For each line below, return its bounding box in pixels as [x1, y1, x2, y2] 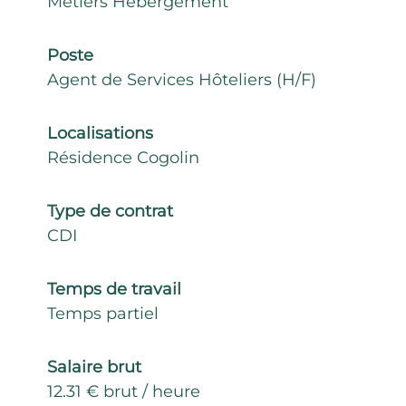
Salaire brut [47, 357, 141, 377]
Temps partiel [47, 304, 159, 324]
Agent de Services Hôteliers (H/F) [47, 70, 316, 90]
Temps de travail [47, 279, 181, 299]
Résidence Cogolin [47, 148, 199, 168]
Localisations [47, 123, 153, 143]
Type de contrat [47, 201, 173, 221]
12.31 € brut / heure [47, 382, 200, 401]
